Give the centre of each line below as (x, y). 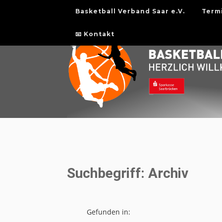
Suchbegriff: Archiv (127, 173)
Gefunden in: (108, 212)
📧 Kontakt (95, 34)
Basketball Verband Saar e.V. (130, 11)
